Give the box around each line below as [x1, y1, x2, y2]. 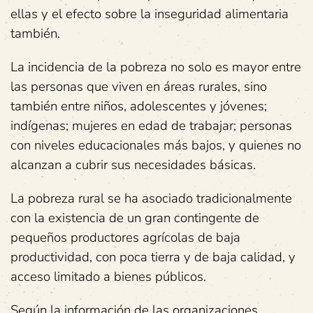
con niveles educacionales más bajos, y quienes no [10, 136, 301, 154]
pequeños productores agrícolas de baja [10, 228, 240, 247]
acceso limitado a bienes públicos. [10, 268, 206, 286]
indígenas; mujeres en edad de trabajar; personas [10, 117, 292, 135]
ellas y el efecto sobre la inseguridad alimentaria [10, 5, 289, 23]
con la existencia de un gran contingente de [10, 209, 259, 227]
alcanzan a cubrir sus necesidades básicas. [10, 156, 256, 174]
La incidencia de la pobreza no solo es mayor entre [10, 58, 301, 76]
